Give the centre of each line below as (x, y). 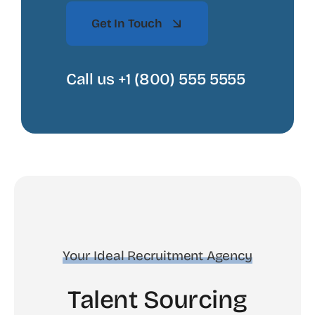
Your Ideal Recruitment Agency (157, 255)
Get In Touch (127, 23)
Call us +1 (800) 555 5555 (156, 79)
